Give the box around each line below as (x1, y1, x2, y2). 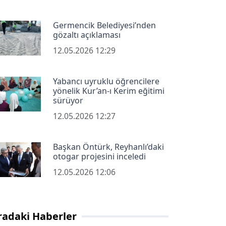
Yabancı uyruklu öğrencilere (52, 76, 159, 87)
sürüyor (52, 95, 83, 106)
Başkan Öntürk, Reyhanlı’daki (52, 141, 164, 153)
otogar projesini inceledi (52, 151, 146, 162)
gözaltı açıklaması (52, 29, 121, 41)
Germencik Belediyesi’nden (52, 20, 156, 31)
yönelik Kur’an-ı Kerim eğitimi (52, 85, 164, 97)
